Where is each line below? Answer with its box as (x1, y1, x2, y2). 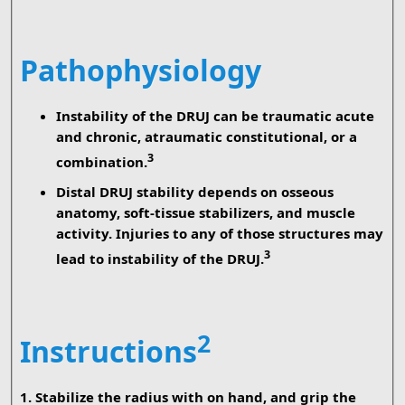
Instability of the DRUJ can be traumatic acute (55, 107, 374, 126)
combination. (55, 153, 147, 172)
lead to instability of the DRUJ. (55, 250, 264, 268)
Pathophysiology (19, 51, 261, 90)
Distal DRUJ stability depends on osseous (55, 183, 334, 202)
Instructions (19, 332, 197, 372)
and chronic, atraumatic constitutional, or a (55, 127, 357, 146)
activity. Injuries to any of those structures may (55, 224, 383, 243)
